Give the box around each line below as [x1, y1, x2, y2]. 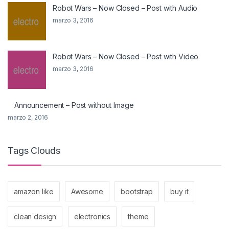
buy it [170, 187, 189, 196]
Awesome [71, 187, 103, 196]
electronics [74, 212, 111, 221]
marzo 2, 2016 [8, 113, 49, 121]
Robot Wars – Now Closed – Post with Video [53, 52, 199, 61]
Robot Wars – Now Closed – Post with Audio [53, 3, 198, 12]
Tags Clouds [8, 145, 60, 156]
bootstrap [121, 187, 153, 196]
